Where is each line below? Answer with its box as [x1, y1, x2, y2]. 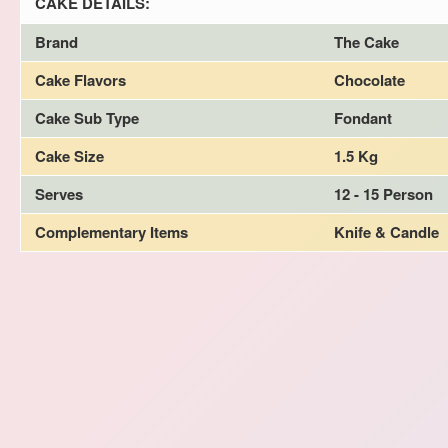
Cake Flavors [35, 68, 126, 91]
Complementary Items [35, 220, 188, 243]
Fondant [334, 106, 392, 129]
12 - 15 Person [334, 182, 433, 205]
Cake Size [35, 144, 104, 167]
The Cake [334, 30, 399, 53]
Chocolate [334, 68, 405, 91]
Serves [35, 182, 83, 205]
